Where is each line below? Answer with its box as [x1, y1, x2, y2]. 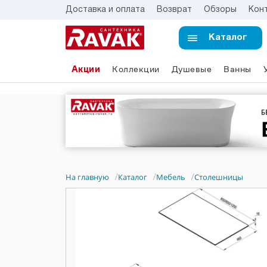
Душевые [171, 63, 212, 74]
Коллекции [112, 63, 160, 74]
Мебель [156, 171, 185, 182]
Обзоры [203, 6, 237, 14]
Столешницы [194, 171, 243, 182]
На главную [65, 171, 109, 182]
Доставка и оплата [65, 6, 145, 14]
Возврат [156, 6, 192, 14]
